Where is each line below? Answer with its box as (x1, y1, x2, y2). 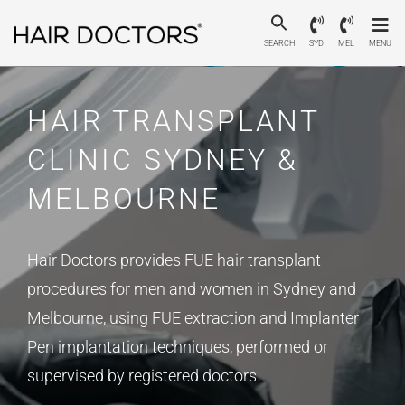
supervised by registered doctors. (27, 366, 260, 385)
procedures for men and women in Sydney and (27, 279, 356, 298)
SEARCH (264, 39, 295, 48)
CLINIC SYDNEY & (27, 143, 298, 177)
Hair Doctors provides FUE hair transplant (27, 250, 321, 269)
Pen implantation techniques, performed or (27, 337, 328, 356)
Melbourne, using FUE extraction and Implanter (27, 308, 359, 327)
